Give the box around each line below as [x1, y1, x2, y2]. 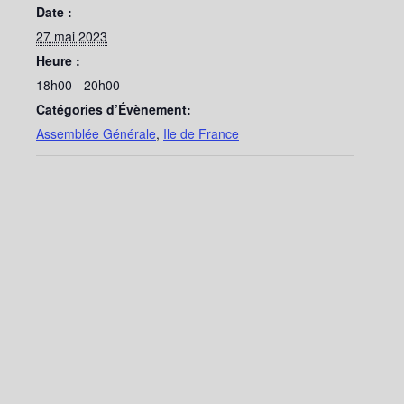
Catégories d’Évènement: [36, 100, 191, 119]
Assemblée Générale [36, 124, 156, 143]
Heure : [36, 51, 80, 70]
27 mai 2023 [36, 27, 107, 46]
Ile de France [163, 124, 239, 143]
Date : [36, 3, 72, 22]
